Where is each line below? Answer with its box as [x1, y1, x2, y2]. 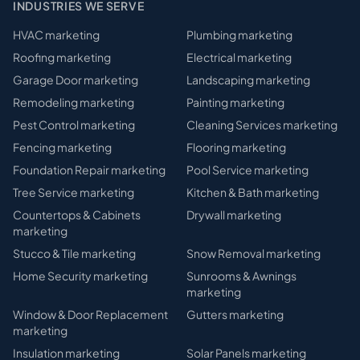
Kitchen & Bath [186, 185, 263, 199]
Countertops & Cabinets [13, 207, 141, 222]
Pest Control [13, 117, 79, 132]
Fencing [13, 140, 55, 154]
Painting [186, 95, 228, 109]
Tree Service [13, 185, 78, 199]
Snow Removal [186, 246, 264, 260]
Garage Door [13, 72, 82, 87]
